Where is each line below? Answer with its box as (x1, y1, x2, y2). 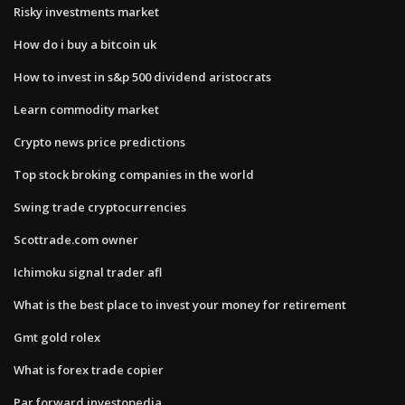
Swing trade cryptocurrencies (14, 198, 186, 215)
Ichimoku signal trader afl (14, 263, 162, 280)
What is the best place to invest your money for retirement (14, 296, 346, 313)
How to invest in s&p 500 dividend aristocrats (14, 68, 271, 85)
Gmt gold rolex (14, 328, 100, 345)
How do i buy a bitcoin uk (14, 35, 156, 52)
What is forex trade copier (14, 361, 164, 378)
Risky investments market (14, 3, 159, 20)
